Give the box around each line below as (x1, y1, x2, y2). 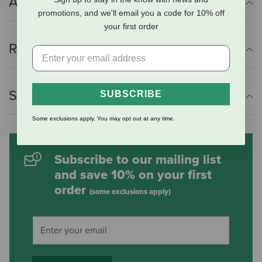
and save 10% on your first (54, 167, 212, 182)
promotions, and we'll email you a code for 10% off (37, 8, 225, 18)
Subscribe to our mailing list (54, 151, 221, 167)
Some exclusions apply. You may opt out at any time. (32, 115, 175, 122)
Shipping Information (9, 87, 136, 104)
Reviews (9, 40, 60, 57)
